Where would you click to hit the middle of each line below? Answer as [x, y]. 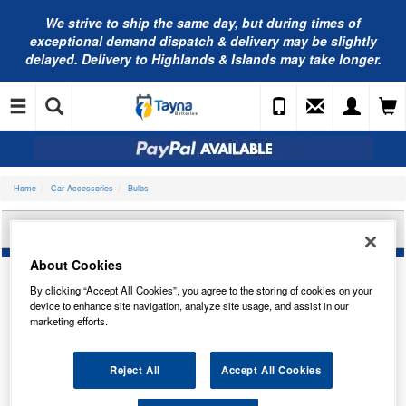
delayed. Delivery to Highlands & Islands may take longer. [203, 59]
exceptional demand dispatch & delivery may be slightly [203, 41]
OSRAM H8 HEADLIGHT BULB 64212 [203, 229]
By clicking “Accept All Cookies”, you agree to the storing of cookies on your [202, 290]
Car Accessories [82, 188]
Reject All [135, 369]
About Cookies [77, 264]
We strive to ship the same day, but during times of [203, 23]
